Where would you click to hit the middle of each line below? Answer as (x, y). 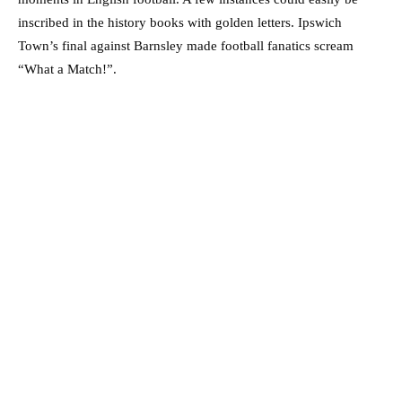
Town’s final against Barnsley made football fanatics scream (186, 46)
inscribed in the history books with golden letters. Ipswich (180, 23)
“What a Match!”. (67, 70)
